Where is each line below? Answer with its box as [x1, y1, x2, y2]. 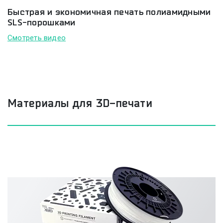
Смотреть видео [7, 33, 66, 42]
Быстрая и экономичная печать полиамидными [7, 6, 211, 16]
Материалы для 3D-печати [7, 97, 153, 109]
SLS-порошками [7, 17, 76, 27]
